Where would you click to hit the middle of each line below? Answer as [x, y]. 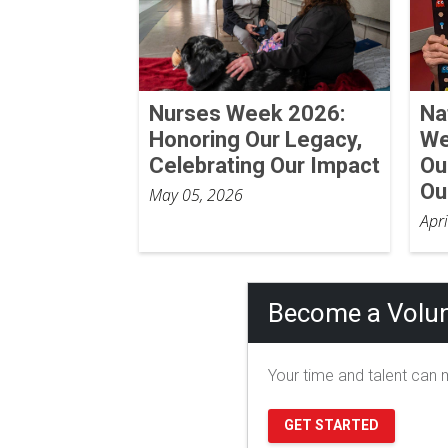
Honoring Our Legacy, [255, 140]
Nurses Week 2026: [246, 114]
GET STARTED [332, 425]
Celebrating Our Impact [264, 166]
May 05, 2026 [195, 195]
